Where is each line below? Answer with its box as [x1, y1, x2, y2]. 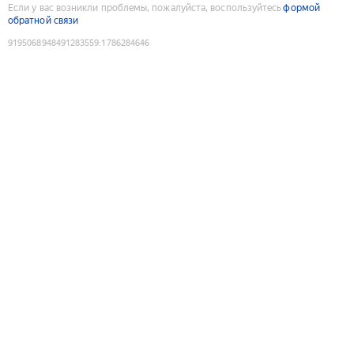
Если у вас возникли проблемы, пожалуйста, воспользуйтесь [8, 2, 282, 13]
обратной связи [8, 14, 79, 26]
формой [283, 2, 320, 13]
